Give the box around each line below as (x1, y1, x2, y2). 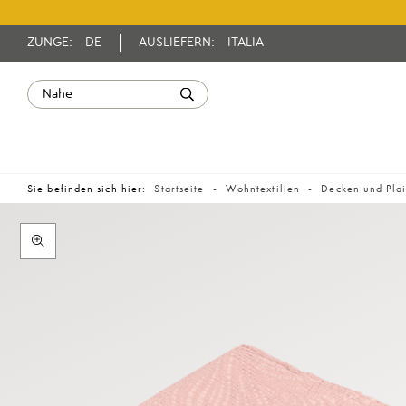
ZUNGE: (27, 36, 76, 49)
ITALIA (227, 36, 264, 49)
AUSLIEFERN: (139, 36, 218, 49)
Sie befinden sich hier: (27, 181, 150, 196)
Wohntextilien (225, 181, 301, 196)
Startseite (154, 181, 205, 196)
